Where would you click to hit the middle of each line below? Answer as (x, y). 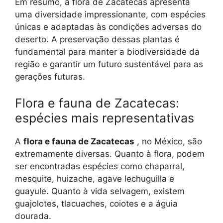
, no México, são (168, 142)
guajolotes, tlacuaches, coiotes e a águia (96, 204)
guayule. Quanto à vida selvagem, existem (100, 191)
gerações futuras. (50, 76)
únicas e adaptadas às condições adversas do (108, 27)
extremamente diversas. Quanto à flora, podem (110, 154)
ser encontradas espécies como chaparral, (100, 167)
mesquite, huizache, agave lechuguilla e (95, 179)
